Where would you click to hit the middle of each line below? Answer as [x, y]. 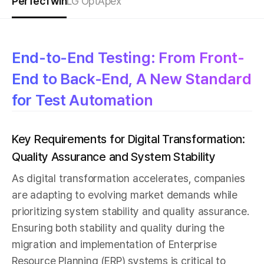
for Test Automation [82, 100]
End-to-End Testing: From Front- [128, 57]
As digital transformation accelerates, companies [128, 178]
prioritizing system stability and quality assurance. [131, 211]
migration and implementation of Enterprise [114, 244]
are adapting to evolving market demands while [125, 194]
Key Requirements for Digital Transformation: [128, 139]
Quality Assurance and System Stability [114, 156]
